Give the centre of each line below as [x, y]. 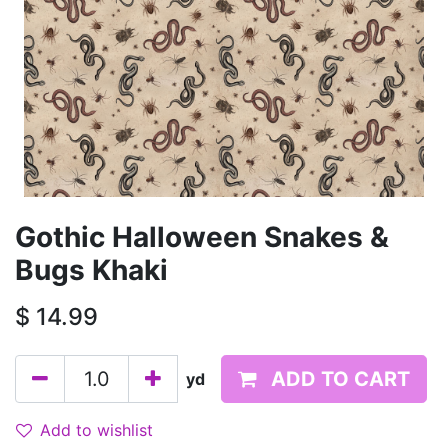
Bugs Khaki [91, 270]
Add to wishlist [96, 430]
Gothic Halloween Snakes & [202, 237]
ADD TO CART [340, 379]
